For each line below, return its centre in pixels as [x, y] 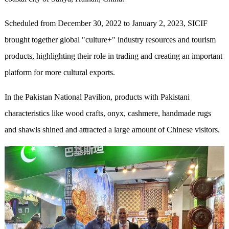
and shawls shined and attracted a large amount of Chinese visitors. [112, 129]
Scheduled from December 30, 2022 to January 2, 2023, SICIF [106, 23]
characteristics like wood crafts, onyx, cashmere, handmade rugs [108, 113]
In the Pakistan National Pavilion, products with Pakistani [97, 97]
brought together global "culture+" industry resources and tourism [110, 39]
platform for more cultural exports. [60, 72]
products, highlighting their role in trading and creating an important [113, 56]
